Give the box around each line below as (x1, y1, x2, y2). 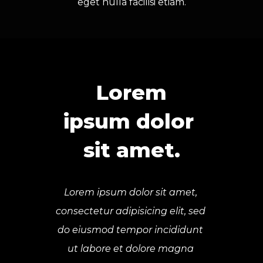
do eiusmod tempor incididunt (58, 224, 203, 235)
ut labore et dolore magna (67, 242, 194, 254)
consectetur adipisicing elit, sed (55, 205, 205, 217)
